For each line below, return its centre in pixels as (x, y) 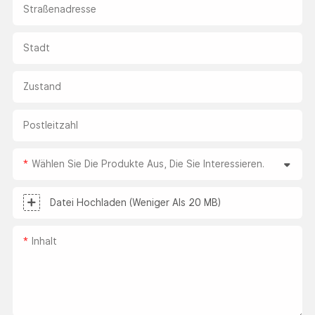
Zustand (42, 86)
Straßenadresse (59, 9)
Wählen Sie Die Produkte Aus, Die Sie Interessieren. (148, 163)
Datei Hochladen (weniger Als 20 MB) (135, 202)
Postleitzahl (50, 125)
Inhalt (44, 241)
